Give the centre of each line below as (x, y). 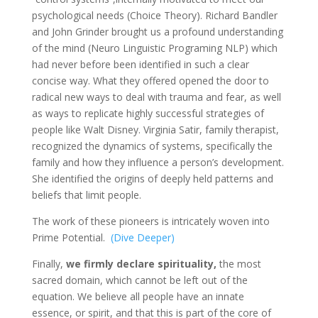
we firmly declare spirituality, (141, 264)
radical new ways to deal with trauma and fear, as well (156, 97)
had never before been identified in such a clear (140, 65)
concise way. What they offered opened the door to (150, 81)
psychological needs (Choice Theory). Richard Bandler (154, 16)
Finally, (49, 264)
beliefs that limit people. (86, 195)
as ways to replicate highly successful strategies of (148, 114)
